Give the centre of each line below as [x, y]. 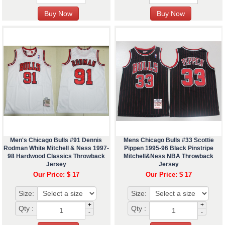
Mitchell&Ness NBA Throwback [169, 156]
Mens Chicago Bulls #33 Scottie [168, 140]
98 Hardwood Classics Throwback [56, 156]
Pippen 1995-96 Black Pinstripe [168, 148]
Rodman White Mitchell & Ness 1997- [56, 148]
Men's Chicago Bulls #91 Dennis [56, 140]
